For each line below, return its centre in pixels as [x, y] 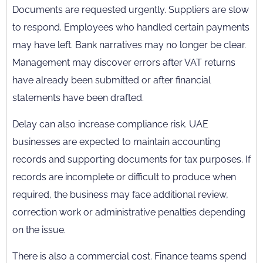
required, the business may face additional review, [120, 195]
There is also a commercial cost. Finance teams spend [129, 256]
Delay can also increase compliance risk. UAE [110, 124]
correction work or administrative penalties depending [129, 212]
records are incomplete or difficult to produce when [124, 177]
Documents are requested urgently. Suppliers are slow [131, 10]
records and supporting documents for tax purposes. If [131, 159]
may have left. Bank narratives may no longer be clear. [129, 45]
